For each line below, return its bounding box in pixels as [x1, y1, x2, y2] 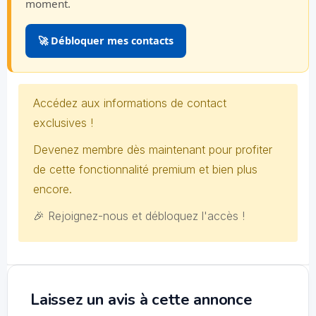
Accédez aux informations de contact [33, 96, 226, 110]
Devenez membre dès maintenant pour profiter [33, 142, 272, 157]
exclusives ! [33, 116, 93, 130]
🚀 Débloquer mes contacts [38, 34, 174, 47]
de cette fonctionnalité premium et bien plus [33, 162, 257, 176]
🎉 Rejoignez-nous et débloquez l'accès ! [33, 209, 245, 223]
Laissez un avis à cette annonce [30, 289, 253, 310]
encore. [33, 182, 72, 196]
